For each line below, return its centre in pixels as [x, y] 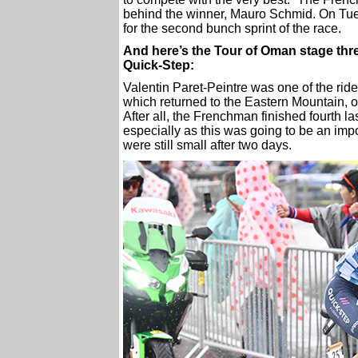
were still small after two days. [207, 145]
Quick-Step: [159, 65]
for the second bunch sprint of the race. [232, 28]
